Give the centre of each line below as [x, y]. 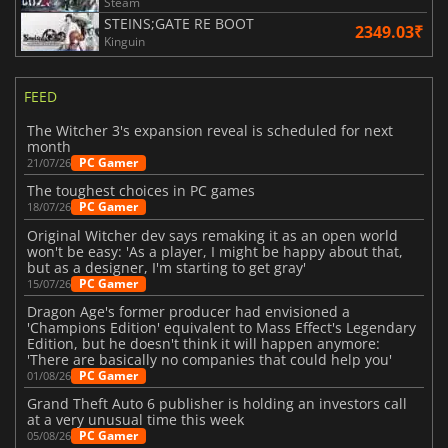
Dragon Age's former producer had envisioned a [189, 311]
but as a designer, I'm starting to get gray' [167, 267]
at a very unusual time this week [136, 419]
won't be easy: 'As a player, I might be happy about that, [215, 251]
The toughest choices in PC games [141, 191]
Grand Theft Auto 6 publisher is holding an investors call [217, 403]
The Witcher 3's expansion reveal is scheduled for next [210, 131]
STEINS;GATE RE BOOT [179, 24]
